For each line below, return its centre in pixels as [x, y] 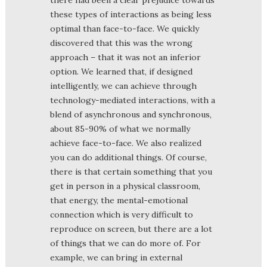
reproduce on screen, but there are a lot [131, 229]
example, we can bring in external [116, 257]
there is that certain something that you [131, 171]
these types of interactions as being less [131, 14]
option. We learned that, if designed [121, 71]
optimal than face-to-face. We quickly [125, 28]
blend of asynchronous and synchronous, [131, 114]
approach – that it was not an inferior [125, 57]
